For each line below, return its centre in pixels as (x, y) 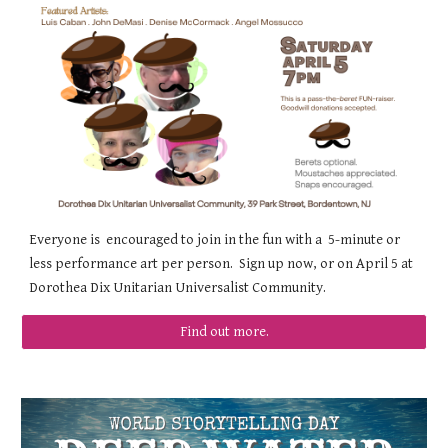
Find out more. (224, 332)
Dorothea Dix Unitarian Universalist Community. (178, 287)
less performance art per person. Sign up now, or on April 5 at (221, 263)
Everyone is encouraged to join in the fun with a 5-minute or (215, 239)
